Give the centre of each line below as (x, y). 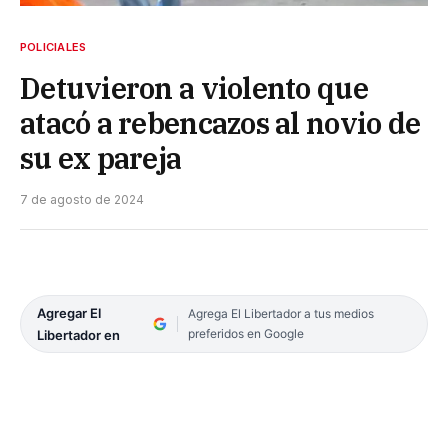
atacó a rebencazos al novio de (220, 122)
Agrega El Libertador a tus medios (280, 313)
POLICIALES (53, 46)
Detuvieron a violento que (194, 87)
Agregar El (69, 312)
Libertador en (78, 334)
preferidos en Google (245, 333)
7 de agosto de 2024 (82, 199)
